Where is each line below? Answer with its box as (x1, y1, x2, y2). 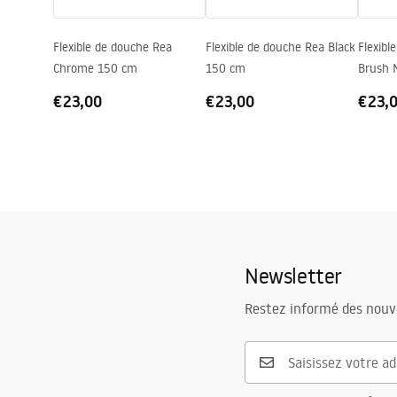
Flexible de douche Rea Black (206, 39, 355, 55)
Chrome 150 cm (53, 60, 137, 76)
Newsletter (245, 261, 342, 289)
